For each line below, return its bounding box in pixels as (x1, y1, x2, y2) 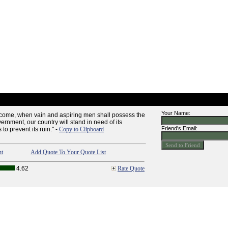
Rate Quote (118, 165, 145, 172)
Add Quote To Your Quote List (31, 149, 106, 156)
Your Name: (161, 110, 190, 116)
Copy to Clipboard (59, 126, 104, 133)
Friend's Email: (161, 125, 197, 131)
